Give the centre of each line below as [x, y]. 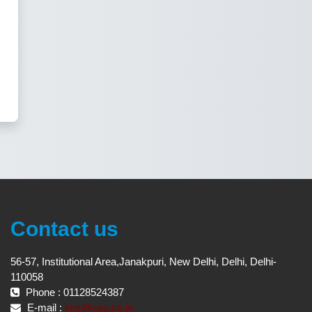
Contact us [64, 229]
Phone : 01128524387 [73, 292]
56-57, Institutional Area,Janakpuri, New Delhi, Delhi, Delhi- [143, 262]
